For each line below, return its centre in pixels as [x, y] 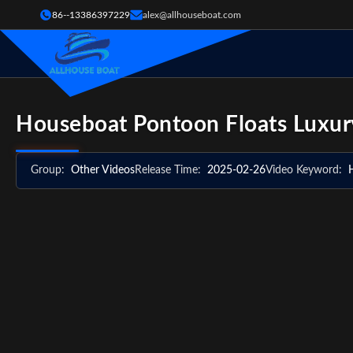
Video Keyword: [304, 170]
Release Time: [168, 170]
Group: [48, 170]
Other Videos [103, 170]
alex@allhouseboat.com [192, 15]
